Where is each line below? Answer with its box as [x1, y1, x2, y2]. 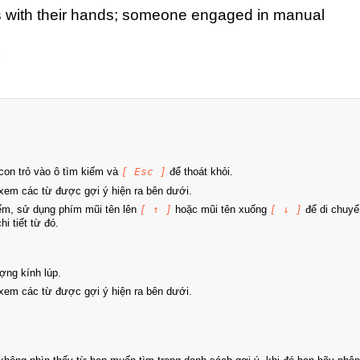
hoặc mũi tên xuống [172, 203, 270, 216]
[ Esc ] [121, 166, 166, 178]
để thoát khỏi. [166, 166, 233, 178]
